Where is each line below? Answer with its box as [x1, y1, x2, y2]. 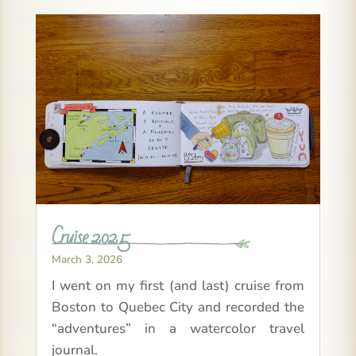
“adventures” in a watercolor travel [51, 319, 305, 339]
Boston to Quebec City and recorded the [51, 298, 305, 317]
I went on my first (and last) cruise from [51, 277, 305, 296]
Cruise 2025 [51, 218, 130, 256]
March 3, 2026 [51, 252, 122, 268]
